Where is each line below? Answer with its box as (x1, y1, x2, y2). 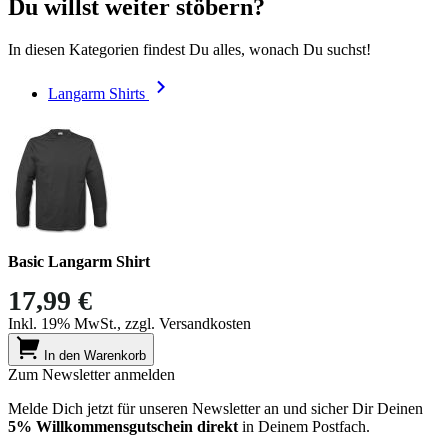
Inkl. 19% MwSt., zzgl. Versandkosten (8, 315, 251, 333)
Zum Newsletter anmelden (8, 366, 175, 384)
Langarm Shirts (48, 85, 145, 103)
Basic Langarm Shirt (8, 253, 150, 271)
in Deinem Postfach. (238, 418, 370, 436)
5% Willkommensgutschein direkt (8, 418, 238, 436)
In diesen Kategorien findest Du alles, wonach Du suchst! (8, 41, 371, 59)
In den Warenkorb (44, 348, 146, 364)
